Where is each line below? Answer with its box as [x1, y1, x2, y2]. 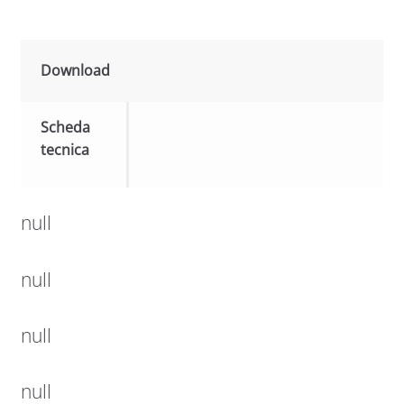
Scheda [41, 117, 91, 138]
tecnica [41, 140, 90, 161]
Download [41, 60, 111, 81]
